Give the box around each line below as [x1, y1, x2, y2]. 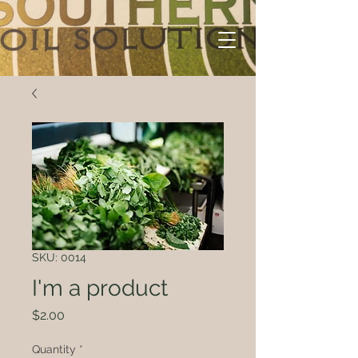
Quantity [32, 343, 76, 356]
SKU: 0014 [32, 251, 86, 264]
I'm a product [32, 275, 168, 301]
